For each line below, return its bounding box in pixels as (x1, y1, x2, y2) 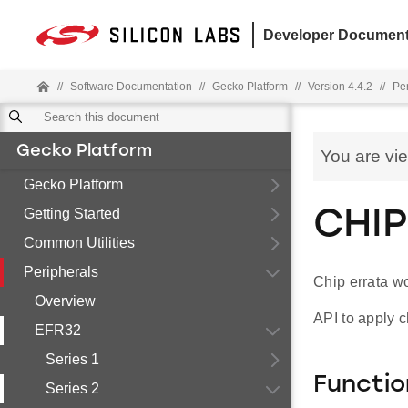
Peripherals (24, 264, 98, 280)
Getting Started (24, 206, 120, 221)
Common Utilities (24, 235, 135, 250)
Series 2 (46, 381, 99, 396)
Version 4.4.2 (308, 80, 372, 93)
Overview (35, 293, 96, 309)
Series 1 (46, 352, 99, 367)
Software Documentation (70, 80, 192, 93)
